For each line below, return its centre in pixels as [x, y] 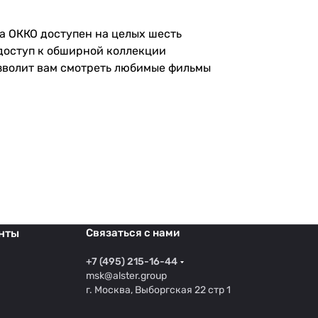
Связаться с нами [133, 233]
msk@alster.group [126, 276]
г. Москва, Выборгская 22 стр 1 [158, 290]
